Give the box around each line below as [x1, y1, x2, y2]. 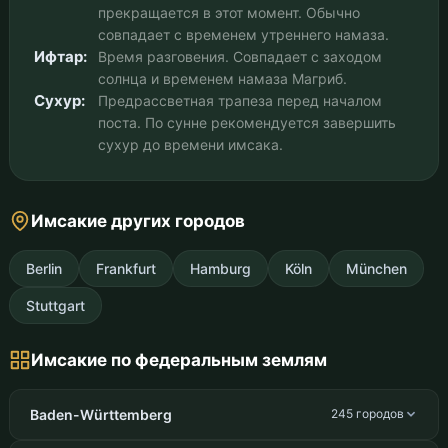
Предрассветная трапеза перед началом [97, 91, 382, 109]
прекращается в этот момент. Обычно [97, 3, 360, 21]
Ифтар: [33, 46, 87, 66]
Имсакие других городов [30, 210, 245, 231]
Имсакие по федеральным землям [30, 349, 327, 370]
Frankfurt [95, 259, 156, 277]
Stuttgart [25, 296, 85, 314]
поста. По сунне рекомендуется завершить [97, 113, 396, 131]
